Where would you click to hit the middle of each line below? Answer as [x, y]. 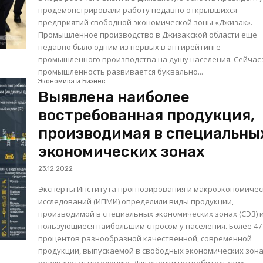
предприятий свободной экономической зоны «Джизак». [146, 23]
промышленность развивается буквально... [121, 72]
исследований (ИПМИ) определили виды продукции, [136, 202]
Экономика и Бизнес [72, 82]
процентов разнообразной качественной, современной [145, 239]
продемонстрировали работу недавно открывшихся [138, 10]
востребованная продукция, [147, 116]
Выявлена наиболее [114, 97]
